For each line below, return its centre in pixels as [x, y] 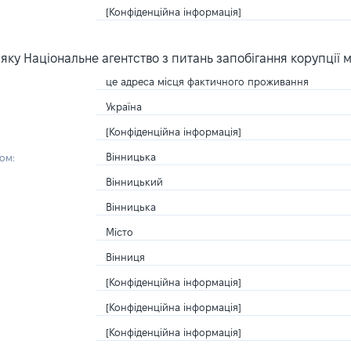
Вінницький [134, 182]
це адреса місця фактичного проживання [207, 81]
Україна [123, 107]
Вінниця [125, 257]
